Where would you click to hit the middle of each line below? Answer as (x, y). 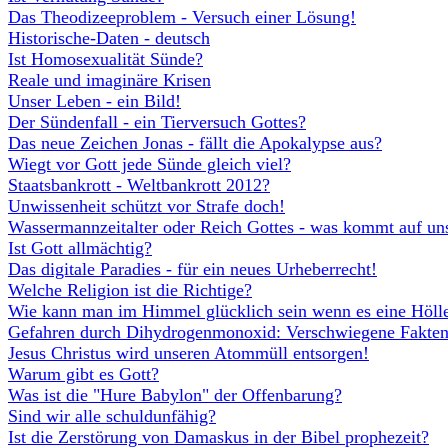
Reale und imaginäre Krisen (109, 80)
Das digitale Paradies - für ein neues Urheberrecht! (192, 269)
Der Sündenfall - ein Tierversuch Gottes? (157, 122)
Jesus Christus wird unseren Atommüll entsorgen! (188, 353)
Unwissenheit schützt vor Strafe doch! (146, 206)
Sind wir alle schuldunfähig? (112, 416)
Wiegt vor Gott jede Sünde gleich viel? (149, 164)
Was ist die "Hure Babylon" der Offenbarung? (175, 395)
